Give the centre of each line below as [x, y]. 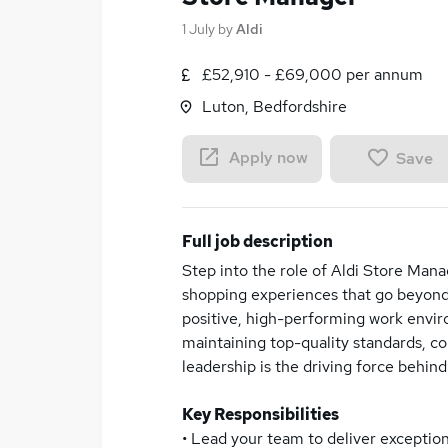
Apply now [268, 157]
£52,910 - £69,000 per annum [312, 74]
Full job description [257, 241]
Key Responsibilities [260, 414]
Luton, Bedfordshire [274, 106]
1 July [198, 29]
